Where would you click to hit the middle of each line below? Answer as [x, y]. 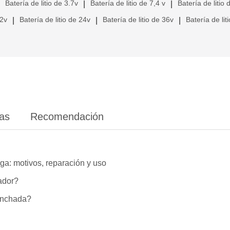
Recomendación [67, 116]
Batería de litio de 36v [138, 19]
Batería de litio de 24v [55, 19]
